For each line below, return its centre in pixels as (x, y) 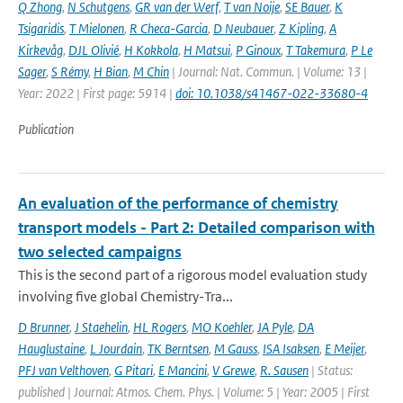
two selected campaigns (100, 252)
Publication (46, 129)
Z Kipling (301, 28)
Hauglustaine (51, 349)
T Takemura (316, 50)
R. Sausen (284, 370)
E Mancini (183, 370)
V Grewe (233, 370)
